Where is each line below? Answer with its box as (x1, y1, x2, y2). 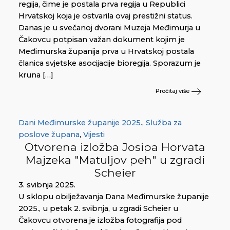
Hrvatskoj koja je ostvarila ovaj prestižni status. (18, 11, 193, 21)
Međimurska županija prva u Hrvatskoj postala (18, 46, 194, 56)
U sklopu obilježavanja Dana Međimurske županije (18, 191, 209, 201)
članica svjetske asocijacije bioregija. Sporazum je (18, 58, 201, 68)
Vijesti (83, 129, 105, 139)
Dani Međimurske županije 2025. (18, 118, 142, 127)
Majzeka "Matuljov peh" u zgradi (25, 152, 205, 166)
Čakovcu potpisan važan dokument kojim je (18, 34, 185, 44)
